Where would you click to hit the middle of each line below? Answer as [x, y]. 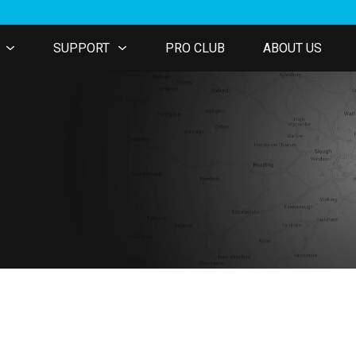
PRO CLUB [195, 48]
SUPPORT [81, 48]
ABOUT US [292, 48]
